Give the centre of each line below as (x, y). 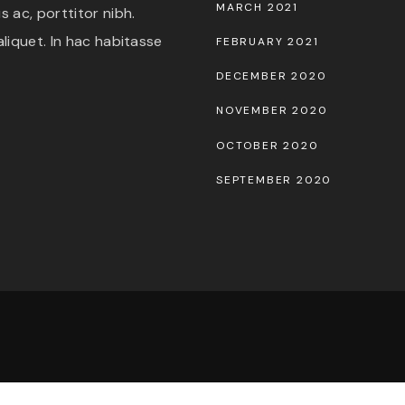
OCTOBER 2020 (268, 145)
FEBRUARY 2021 (268, 42)
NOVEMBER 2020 (272, 111)
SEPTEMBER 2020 (274, 179)
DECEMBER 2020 (272, 76)
